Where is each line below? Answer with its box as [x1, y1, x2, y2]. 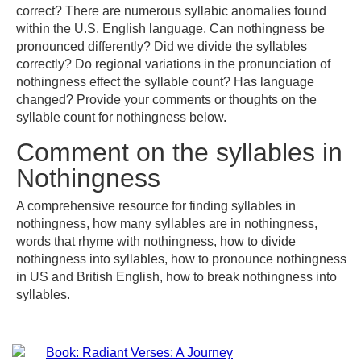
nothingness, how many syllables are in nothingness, [16, 217, 317, 230]
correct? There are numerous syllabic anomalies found [16, 4, 326, 18]
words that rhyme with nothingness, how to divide [16, 234, 296, 248]
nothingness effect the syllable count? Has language [16, 75, 314, 89]
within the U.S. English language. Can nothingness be [16, 22, 325, 35]
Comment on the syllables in [16, 138, 342, 167]
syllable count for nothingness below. [16, 110, 226, 124]
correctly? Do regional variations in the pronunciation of [16, 57, 330, 71]
